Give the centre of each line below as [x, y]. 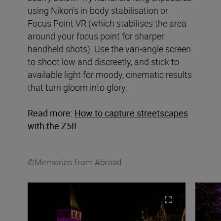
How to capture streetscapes [131, 113]
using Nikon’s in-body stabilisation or [98, 10]
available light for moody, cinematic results [110, 74]
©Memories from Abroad [74, 162]
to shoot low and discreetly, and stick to [103, 61]
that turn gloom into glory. [77, 87]
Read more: [50, 113]
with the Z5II [52, 126]
